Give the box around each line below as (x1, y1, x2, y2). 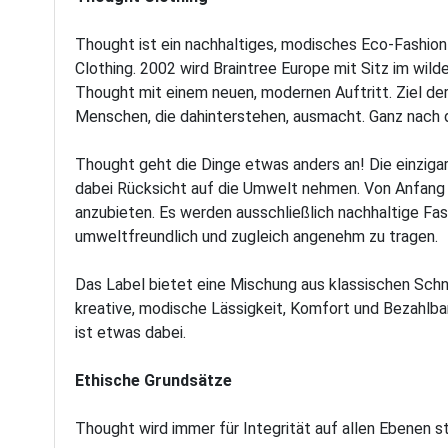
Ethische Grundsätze (75, 371, 233, 390)
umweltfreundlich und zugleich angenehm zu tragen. (75, 227, 439, 246)
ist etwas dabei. (75, 323, 187, 342)
